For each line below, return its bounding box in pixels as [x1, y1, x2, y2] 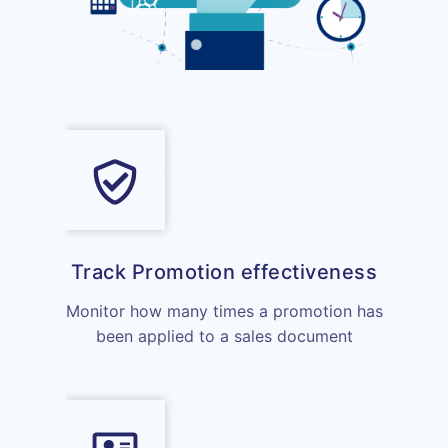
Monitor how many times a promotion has [65, 300, 383, 321]
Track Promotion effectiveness [70, 259, 378, 284]
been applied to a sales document [95, 325, 353, 346]
